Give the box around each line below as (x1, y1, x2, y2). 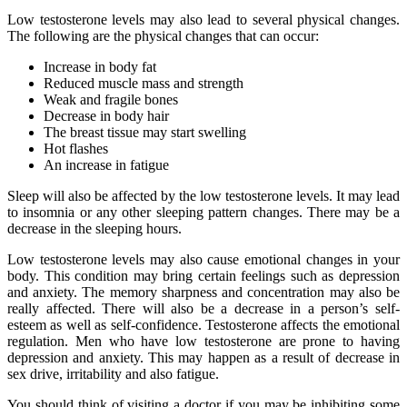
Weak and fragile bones (44, 91, 178, 107)
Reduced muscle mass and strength (44, 74, 243, 91)
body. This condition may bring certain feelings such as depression (7, 267, 400, 283)
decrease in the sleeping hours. (7, 220, 182, 236)
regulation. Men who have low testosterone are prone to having (7, 333, 400, 349)
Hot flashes (44, 140, 108, 156)
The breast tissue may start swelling (44, 124, 246, 140)
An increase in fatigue (44, 156, 169, 173)
